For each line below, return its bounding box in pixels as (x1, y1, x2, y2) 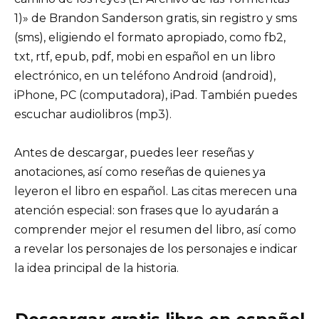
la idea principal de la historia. (14, 261, 179, 276)
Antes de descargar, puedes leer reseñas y (14, 146, 254, 160)
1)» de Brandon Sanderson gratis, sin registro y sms (14, 11, 297, 25)
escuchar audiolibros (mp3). (14, 107, 172, 121)
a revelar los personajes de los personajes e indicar (14, 242, 298, 256)
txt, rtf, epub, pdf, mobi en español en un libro (14, 49, 276, 63)
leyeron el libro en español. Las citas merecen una (14, 184, 297, 199)
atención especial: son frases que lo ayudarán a (14, 204, 278, 218)
